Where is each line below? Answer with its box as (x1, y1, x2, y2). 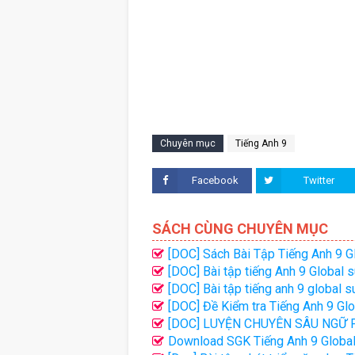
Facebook (191, 174, 239, 187)
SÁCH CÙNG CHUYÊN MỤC (152, 220, 328, 238)
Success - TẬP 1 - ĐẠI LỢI (152, 334, 300, 349)
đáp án (152, 281, 189, 297)
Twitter (303, 174, 334, 187)
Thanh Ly (152, 316, 200, 332)
